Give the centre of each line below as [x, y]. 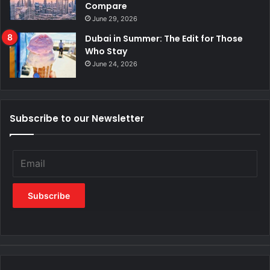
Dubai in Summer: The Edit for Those [164, 39]
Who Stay [106, 51]
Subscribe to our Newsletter [77, 118]
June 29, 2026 [115, 19]
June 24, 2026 [115, 64]
